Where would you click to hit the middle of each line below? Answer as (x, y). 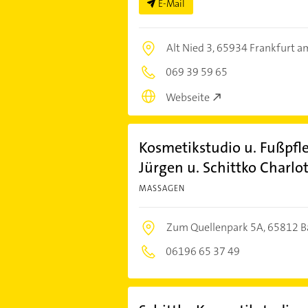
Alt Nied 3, (191, 48)
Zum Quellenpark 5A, (217, 227)
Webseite (187, 97)
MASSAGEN (162, 188)
